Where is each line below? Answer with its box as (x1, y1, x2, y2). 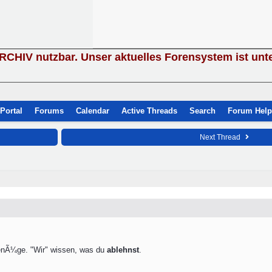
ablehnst (107, 245, 139, 254)
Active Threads (121, 106, 177, 115)
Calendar (76, 106, 109, 115)
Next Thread (200, 133, 242, 141)
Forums (35, 106, 64, 115)
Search (189, 106, 216, 115)
